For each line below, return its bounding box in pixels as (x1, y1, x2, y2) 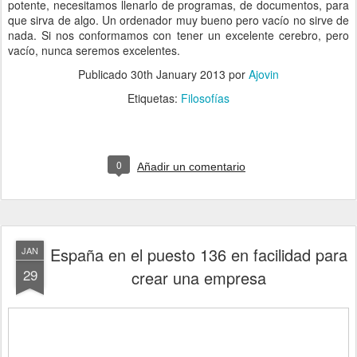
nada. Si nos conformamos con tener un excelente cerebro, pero (8, 27, 349, 43)
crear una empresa (131, 266, 266, 289)
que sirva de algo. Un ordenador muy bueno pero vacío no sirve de (8, 12, 349, 28)
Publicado (78, 66, 131, 82)
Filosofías (181, 90, 229, 106)
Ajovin (249, 66, 279, 82)
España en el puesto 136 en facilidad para (49, 243, 347, 266)
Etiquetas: (127, 90, 181, 106)
